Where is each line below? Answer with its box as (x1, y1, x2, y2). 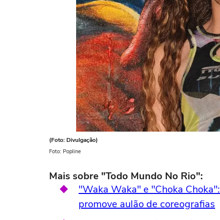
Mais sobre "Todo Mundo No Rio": (49, 169, 203, 183)
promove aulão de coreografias (79, 197, 215, 211)
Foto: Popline (49, 148, 81, 155)
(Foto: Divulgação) (49, 136, 98, 144)
